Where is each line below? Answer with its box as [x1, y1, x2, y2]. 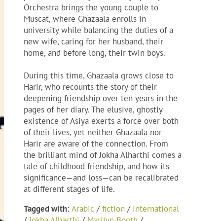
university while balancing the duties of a [24, 25, 173, 36]
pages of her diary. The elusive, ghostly [24, 104, 162, 115]
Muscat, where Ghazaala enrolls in [24, 13, 146, 25]
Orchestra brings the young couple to [24, 2, 158, 13]
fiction [102, 203, 125, 215]
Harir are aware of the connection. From [24, 138, 168, 149]
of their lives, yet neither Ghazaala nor [24, 127, 162, 138]
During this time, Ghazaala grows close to [24, 70, 174, 81]
